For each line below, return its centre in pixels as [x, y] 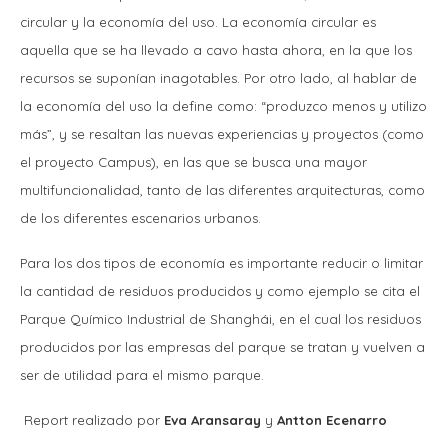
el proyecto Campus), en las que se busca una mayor [193, 161]
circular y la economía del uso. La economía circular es [198, 21]
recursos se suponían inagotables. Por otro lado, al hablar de [218, 77]
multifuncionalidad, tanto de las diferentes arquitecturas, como [222, 189]
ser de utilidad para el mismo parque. [144, 374]
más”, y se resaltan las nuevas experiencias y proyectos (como [222, 133]
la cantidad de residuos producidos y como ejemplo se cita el [220, 290]
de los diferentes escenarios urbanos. [142, 217]
